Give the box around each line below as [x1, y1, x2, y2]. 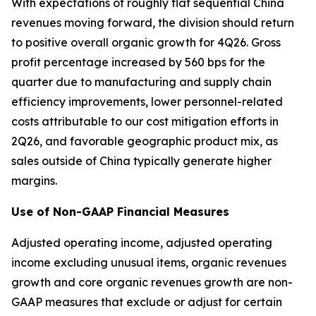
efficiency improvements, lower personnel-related [11, 95, 283, 109]
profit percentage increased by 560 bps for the [11, 55, 265, 69]
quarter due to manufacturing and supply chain [11, 75, 272, 89]
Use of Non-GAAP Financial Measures [11, 205, 229, 219]
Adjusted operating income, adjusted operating [11, 236, 272, 250]
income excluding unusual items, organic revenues [11, 255, 286, 269]
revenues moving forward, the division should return [11, 16, 294, 30]
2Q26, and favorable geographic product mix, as [11, 134, 278, 148]
